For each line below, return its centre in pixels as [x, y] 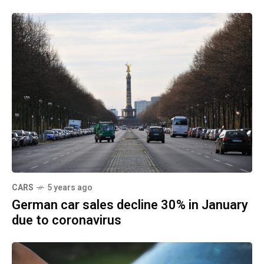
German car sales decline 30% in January [130, 205]
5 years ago [70, 188]
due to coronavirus [67, 221]
